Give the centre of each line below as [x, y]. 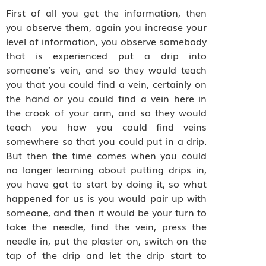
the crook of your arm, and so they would [107, 113]
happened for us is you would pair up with [107, 198]
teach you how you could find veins [107, 127]
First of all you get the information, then [107, 13]
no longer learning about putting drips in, [107, 170]
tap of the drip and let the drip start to [107, 255]
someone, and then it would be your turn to [107, 212]
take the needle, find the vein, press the [107, 227]
